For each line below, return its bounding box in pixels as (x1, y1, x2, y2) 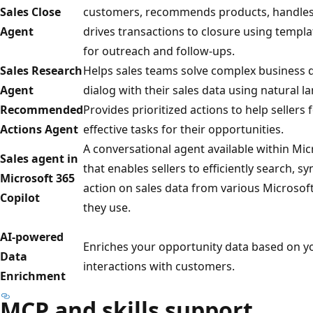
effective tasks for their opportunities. (83, 122, 284, 138)
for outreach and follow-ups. (83, 43, 235, 59)
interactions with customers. (83, 259, 235, 275)
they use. (83, 200, 131, 216)
